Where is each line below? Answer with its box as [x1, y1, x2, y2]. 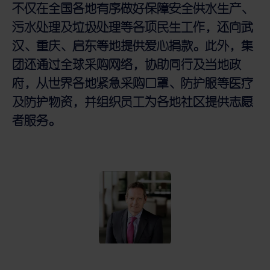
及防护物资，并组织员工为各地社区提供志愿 [12, 92, 253, 109]
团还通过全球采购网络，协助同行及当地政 [12, 54, 241, 72]
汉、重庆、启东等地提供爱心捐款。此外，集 [12, 36, 253, 53]
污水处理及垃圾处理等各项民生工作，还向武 [12, 17, 253, 34]
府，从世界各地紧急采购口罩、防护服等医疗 [12, 73, 253, 90]
